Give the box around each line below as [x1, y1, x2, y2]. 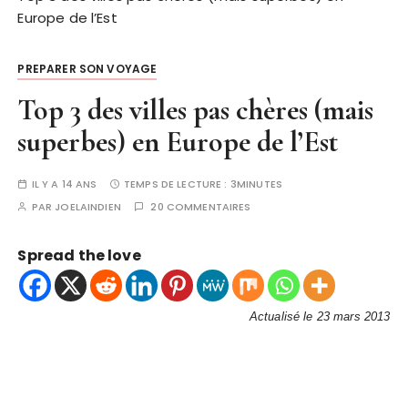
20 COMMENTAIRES [150, 199, 251, 214]
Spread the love [17, 245, 141, 266]
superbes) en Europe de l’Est [17, 124, 339, 159]
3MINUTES [229, 177, 282, 191]
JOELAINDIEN [55, 199, 121, 214]
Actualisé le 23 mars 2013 [249, 310, 391, 323]
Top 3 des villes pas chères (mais [17, 92, 374, 127]
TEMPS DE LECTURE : [123, 177, 230, 191]
